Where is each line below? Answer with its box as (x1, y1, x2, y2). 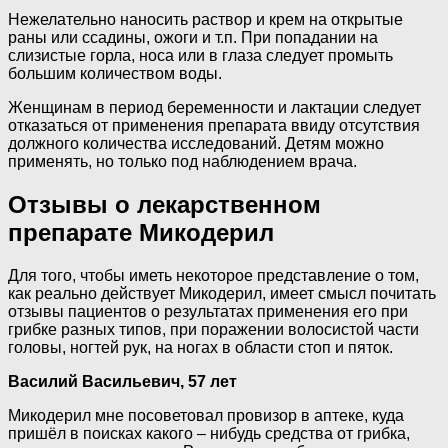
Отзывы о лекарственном (8, 191, 321, 219)
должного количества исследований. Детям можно (8, 135, 384, 153)
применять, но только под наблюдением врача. (8, 153, 357, 171)
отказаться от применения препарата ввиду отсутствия (8, 117, 420, 135)
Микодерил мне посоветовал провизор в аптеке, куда (8, 407, 404, 425)
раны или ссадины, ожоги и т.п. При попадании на (8, 29, 378, 47)
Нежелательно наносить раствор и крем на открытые (8, 11, 403, 29)
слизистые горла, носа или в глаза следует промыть (8, 47, 393, 65)
